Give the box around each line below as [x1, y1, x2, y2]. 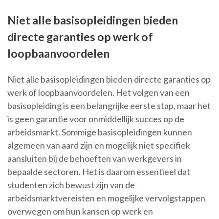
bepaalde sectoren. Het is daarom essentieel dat [7, 166, 190, 177]
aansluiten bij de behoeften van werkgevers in [7, 153, 182, 164]
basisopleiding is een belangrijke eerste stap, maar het [7, 100, 211, 111]
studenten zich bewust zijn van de [7, 179, 135, 191]
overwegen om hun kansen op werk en [7, 206, 153, 217]
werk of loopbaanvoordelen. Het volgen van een [7, 87, 190, 98]
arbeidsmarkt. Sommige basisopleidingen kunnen [7, 127, 192, 138]
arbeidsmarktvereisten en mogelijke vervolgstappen [7, 193, 205, 204]
